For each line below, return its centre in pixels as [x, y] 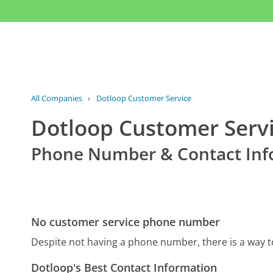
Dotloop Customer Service [144, 98]
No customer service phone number [126, 222]
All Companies [57, 98]
